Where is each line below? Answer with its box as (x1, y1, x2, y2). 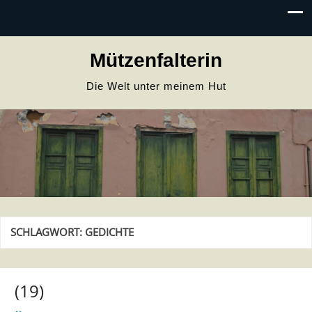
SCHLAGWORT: (10, 225, 85, 240)
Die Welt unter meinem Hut (86, 80, 226, 92)
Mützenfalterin (90, 49, 222, 71)
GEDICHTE (85, 225, 134, 240)
